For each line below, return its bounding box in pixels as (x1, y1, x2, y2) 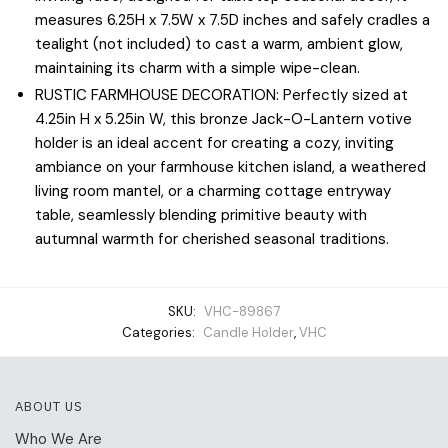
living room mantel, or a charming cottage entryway (35, 180, 391, 201)
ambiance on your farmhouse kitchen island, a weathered (35, 156, 426, 177)
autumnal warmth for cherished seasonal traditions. (35, 228, 389, 249)
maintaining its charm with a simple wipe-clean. (35, 57, 360, 78)
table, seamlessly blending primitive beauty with (35, 204, 367, 225)
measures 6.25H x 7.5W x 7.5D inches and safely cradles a (35, 9, 430, 30)
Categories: (121, 324, 198, 342)
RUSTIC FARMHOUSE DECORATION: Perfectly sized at (35, 84, 408, 105)
